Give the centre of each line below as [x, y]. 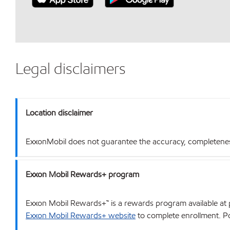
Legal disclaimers [71, 68]
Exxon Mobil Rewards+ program [82, 174]
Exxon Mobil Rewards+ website [81, 215]
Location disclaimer [59, 113]
